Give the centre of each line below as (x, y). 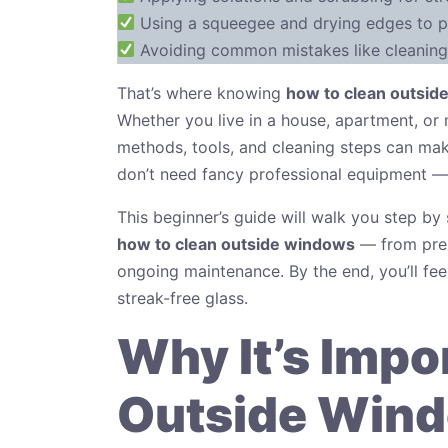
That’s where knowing (201, 92)
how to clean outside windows (236, 243)
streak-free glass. (182, 297)
